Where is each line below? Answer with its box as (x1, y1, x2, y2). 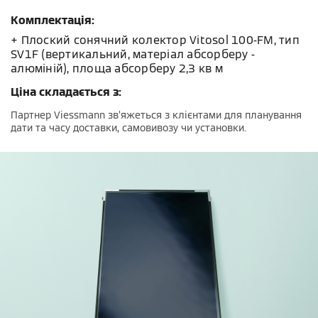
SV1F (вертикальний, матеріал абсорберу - (11, 47, 255, 62)
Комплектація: (11, 13, 94, 28)
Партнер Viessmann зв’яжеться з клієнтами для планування (11, 109, 302, 121)
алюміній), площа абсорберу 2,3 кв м (11, 61, 223, 76)
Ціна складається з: (11, 84, 121, 99)
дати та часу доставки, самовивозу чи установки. (11, 121, 246, 134)
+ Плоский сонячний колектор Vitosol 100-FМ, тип (11, 33, 300, 48)
